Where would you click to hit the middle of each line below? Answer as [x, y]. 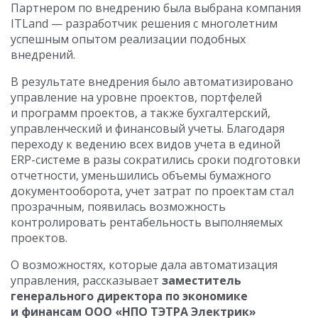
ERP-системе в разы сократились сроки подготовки [155, 160]
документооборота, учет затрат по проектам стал [152, 191]
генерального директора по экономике [129, 296]
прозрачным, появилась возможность [118, 207]
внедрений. [43, 55]
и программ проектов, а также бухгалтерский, [141, 113]
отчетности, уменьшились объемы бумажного [141, 175]
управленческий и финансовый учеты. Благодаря [148, 128]
